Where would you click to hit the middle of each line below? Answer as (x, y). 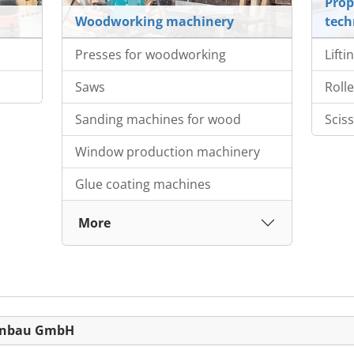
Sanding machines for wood (158, 120)
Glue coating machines (143, 185)
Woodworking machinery (154, 22)
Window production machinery (167, 152)
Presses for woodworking (150, 55)
